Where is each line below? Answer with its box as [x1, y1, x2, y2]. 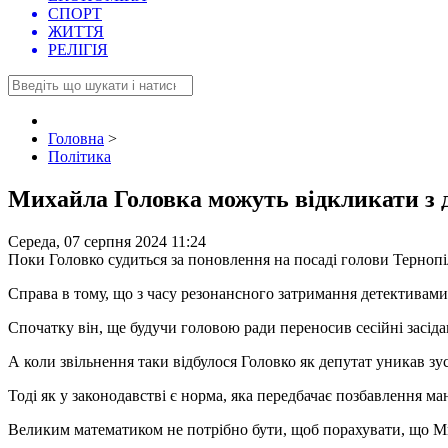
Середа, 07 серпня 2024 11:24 [8, 233, 206, 251]
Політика [48, 148, 111, 166]
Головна [48, 130, 104, 148]
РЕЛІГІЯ [48, 41, 108, 59]
